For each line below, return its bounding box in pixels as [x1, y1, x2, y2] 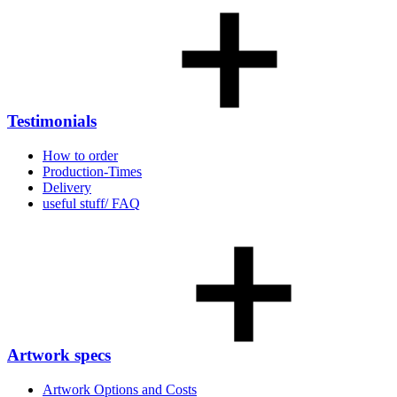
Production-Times [43, 163, 142, 179]
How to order [43, 147, 118, 163]
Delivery [43, 179, 91, 195]
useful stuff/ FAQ [43, 195, 140, 211]
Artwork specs [7, 346, 111, 365]
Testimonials [7, 112, 97, 131]
